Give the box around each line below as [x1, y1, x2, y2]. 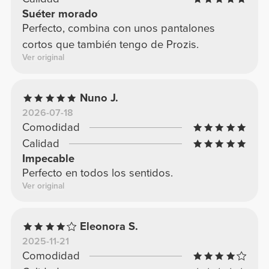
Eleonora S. [80, 220, 139, 234]
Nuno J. [80, 91, 119, 105]
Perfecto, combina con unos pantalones [22, 22, 215, 35]
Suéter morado [22, 7, 98, 21]
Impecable [22, 152, 74, 166]
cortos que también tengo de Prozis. [22, 38, 199, 52]
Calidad [22, 137, 59, 151]
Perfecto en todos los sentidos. [22, 166, 173, 180]
